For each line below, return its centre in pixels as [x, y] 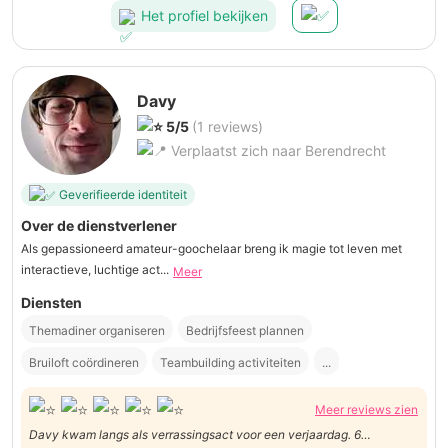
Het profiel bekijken [204, 15]
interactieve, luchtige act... [95, 270]
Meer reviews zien [366, 409]
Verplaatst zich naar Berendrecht [276, 151]
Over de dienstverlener [99, 226]
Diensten [51, 302]
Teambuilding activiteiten [230, 362]
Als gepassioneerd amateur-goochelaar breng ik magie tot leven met [211, 249]
